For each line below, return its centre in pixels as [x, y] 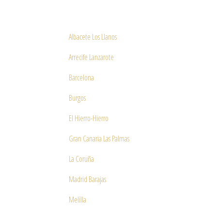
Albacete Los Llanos [93, 37]
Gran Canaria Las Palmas [99, 139]
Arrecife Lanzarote [91, 57]
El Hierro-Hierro [89, 118]
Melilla [77, 200]
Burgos [77, 98]
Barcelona [81, 77]
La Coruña [81, 159]
